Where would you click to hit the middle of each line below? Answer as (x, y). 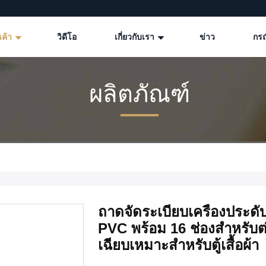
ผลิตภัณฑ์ (140, 94)
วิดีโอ (67, 37)
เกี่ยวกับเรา (136, 37)
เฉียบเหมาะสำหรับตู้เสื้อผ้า (178, 245)
